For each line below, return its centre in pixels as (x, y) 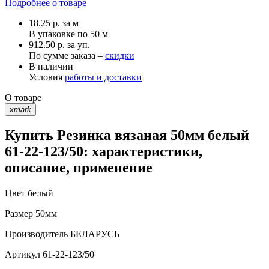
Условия (47, 77)
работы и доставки (103, 77)
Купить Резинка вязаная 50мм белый (127, 135)
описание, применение (79, 168)
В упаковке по (59, 34)
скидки (120, 55)
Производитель (36, 234)
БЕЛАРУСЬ (94, 234)
